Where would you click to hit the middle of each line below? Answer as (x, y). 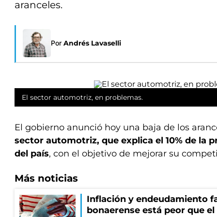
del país (32, 154)
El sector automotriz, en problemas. (82, 97)
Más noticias (46, 178)
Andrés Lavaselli (92, 43)
